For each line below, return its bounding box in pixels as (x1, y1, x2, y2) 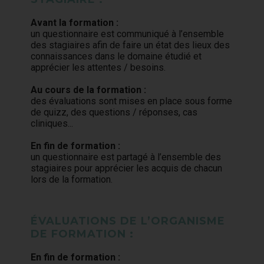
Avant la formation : (31, 17, 119, 28)
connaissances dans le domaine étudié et (31, 51, 202, 62)
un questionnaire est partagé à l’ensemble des (31, 151, 222, 163)
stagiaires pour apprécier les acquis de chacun (31, 163, 223, 174)
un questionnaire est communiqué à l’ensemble (31, 28, 225, 39)
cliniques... (31, 118, 74, 129)
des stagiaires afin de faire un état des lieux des (31, 39, 230, 51)
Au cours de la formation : (31, 84, 147, 95)
